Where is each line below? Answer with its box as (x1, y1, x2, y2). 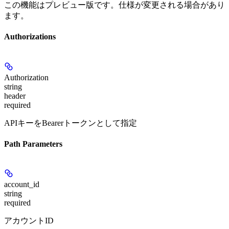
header (4, 91, 26, 100)
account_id (4, 180, 39, 189)
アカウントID (4, 216, 54, 225)
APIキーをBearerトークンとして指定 (4, 118, 137, 127)
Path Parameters (4, 139, 62, 148)
